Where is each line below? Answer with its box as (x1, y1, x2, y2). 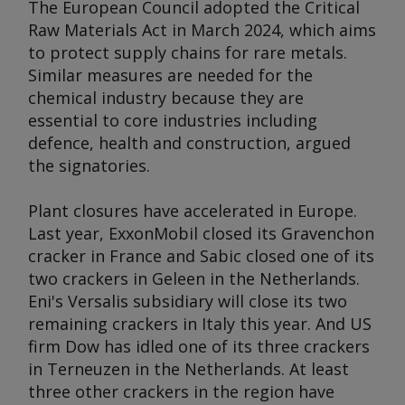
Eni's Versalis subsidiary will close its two (28, 290, 347, 312)
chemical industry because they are (28, 87, 304, 108)
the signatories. (28, 155, 150, 176)
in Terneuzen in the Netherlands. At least (28, 358, 349, 380)
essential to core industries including (28, 109, 317, 131)
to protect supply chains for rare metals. (28, 42, 347, 63)
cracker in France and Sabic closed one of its (28, 245, 374, 267)
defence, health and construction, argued (28, 132, 351, 154)
